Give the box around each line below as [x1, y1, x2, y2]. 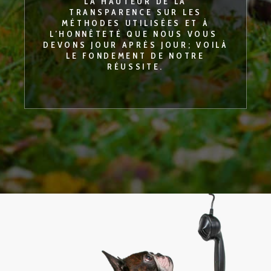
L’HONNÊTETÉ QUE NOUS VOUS [49, 28, 222, 39]
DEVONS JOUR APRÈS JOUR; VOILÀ [43, 39, 228, 50]
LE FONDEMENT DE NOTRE [66, 50, 205, 61]
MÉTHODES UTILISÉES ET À [62, 17, 209, 28]
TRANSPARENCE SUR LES [69, 6, 202, 18]
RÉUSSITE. [106, 60, 165, 72]
